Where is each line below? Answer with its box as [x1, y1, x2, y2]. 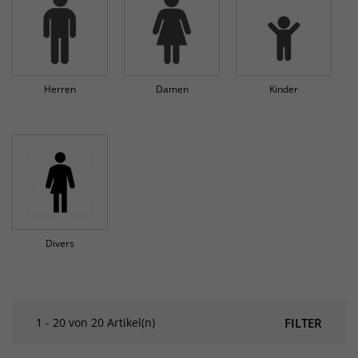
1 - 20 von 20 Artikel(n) [36, 314, 155, 330]
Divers [46, 237, 74, 250]
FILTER [284, 315, 322, 331]
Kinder [269, 82, 298, 96]
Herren [44, 82, 76, 96]
